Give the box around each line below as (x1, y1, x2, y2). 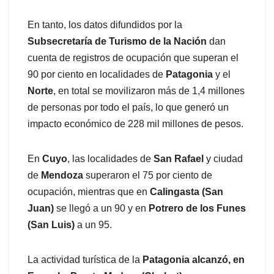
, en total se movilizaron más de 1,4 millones (53, 86, 245, 97)
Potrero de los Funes (149, 203, 246, 214)
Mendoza (41, 170, 83, 181)
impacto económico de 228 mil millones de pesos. (28, 119, 243, 130)
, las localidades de (67, 154, 154, 165)
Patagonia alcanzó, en (143, 254, 245, 265)
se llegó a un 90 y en (54, 203, 149, 214)
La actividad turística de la (28, 254, 143, 265)
